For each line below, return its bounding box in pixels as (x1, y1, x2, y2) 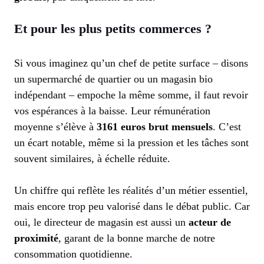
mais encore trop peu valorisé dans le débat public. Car (14, 200, 250, 213)
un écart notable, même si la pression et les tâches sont (14, 137, 249, 149)
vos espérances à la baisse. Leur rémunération (14, 105, 210, 117)
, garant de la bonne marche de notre (58, 232, 215, 245)
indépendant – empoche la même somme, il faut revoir (14, 89, 248, 101)
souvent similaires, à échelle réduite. (14, 153, 170, 165)
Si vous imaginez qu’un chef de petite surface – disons (14, 57, 248, 70)
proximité (14, 232, 58, 245)
